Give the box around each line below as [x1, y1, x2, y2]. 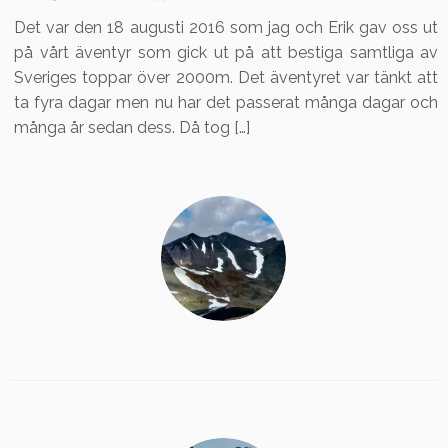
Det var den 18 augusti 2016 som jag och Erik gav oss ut [14, 18, 438, 37]
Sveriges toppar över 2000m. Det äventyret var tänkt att [14, 68, 438, 87]
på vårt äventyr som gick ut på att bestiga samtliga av [14, 43, 438, 62]
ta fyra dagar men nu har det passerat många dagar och [14, 93, 438, 112]
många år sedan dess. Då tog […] [14, 118, 251, 137]
